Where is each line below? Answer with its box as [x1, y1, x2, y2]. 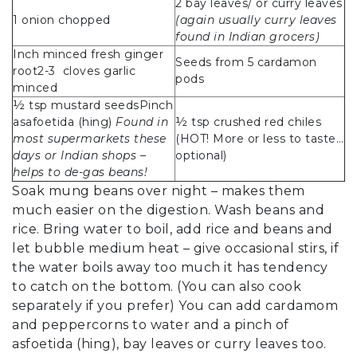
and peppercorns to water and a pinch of [12, 317, 289, 333]
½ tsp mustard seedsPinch [13, 98, 173, 113]
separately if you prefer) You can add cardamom [12, 298, 338, 314]
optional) [175, 148, 227, 163]
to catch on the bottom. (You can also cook [12, 279, 301, 295]
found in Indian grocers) [175, 29, 320, 45]
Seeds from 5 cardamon [175, 55, 317, 70]
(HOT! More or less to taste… [175, 131, 343, 147]
